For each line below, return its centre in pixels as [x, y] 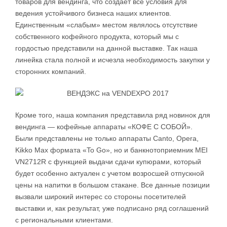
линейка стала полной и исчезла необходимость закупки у [112, 60]
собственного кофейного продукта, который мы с [97, 37]
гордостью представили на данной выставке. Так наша [106, 48]
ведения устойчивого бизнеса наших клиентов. [93, 13]
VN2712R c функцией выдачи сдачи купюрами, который [108, 162]
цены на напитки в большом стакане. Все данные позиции [112, 185]
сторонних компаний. [51, 72]
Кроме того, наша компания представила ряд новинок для [113, 115]
